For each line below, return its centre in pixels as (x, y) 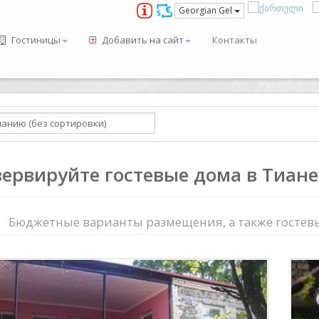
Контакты (235, 40)
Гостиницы (35, 40)
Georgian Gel (206, 10)
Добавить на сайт (142, 40)
